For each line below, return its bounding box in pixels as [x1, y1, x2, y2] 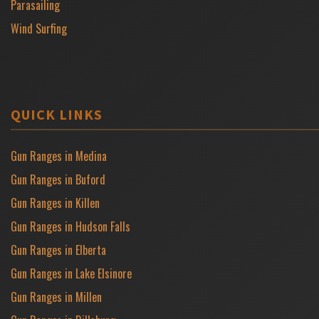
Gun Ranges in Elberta [11, 241, 106, 258]
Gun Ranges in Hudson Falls [11, 217, 130, 235]
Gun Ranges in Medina [11, 147, 107, 164]
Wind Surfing [11, 19, 67, 37]
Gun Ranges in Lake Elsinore [11, 264, 132, 282]
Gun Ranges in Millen [11, 288, 102, 305]
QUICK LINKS [11, 105, 103, 123]
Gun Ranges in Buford [11, 170, 105, 188]
